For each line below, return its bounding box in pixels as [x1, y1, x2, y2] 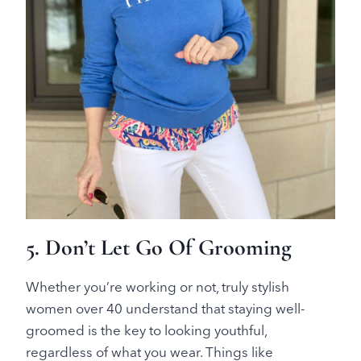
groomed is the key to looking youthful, [26, 321, 267, 338]
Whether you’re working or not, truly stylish [26, 277, 289, 295]
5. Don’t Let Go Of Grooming [26, 233, 292, 261]
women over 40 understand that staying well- [26, 299, 305, 317]
